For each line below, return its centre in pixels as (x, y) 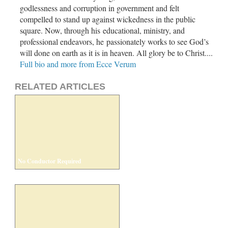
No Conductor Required (50, 161)
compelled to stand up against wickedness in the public (108, 19)
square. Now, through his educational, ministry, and (102, 30)
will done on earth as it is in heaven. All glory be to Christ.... (116, 52)
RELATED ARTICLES (60, 86)
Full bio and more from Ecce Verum (78, 64)
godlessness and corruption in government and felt (99, 8)
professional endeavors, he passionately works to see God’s (114, 41)
